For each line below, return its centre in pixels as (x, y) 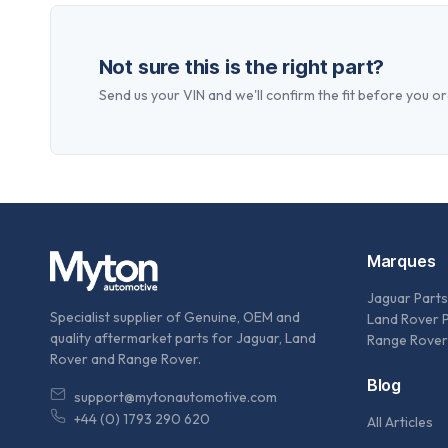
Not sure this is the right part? (241, 67)
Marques (401, 261)
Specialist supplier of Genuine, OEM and (174, 317)
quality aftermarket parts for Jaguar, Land (182, 338)
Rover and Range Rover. (125, 359)
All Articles (399, 422)
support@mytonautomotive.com (175, 397)
